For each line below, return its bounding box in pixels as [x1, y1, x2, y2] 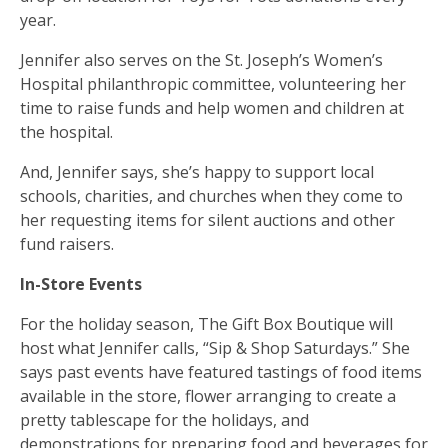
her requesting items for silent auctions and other [20, 208, 395, 231]
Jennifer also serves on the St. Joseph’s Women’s [20, 48, 383, 71]
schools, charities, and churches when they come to [20, 184, 403, 207]
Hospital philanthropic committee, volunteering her [20, 72, 406, 95]
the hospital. [20, 120, 113, 143]
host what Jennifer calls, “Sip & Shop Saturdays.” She [20, 336, 410, 359]
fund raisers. [20, 232, 114, 255]
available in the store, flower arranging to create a [20, 384, 396, 407]
